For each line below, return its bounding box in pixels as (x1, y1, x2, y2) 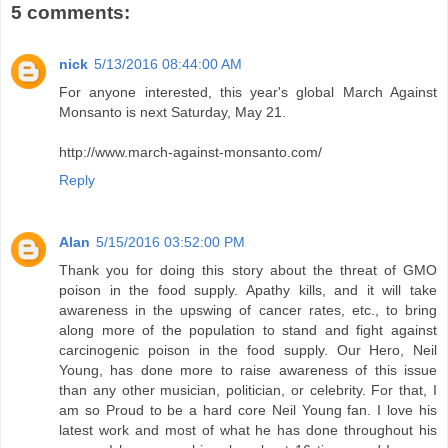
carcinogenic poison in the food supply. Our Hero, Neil (59, 342, 437, 359)
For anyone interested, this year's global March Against (59, 84, 437, 101)
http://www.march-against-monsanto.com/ (59, 144, 322, 161)
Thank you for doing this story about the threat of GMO (59, 262, 437, 279)
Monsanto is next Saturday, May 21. (59, 104, 286, 121)
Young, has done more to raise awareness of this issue (59, 362, 437, 379)
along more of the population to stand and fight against (59, 322, 437, 339)
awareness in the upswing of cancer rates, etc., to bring (59, 302, 437, 319)
